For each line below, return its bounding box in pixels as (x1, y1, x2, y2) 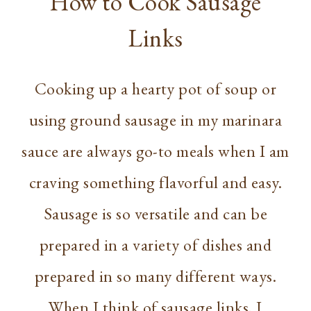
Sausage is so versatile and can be (43, 203, 268, 225)
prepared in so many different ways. (34, 265, 277, 287)
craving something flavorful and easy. (28, 171, 283, 194)
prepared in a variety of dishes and (39, 234, 272, 256)
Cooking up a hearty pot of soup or (34, 78, 277, 100)
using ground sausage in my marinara (28, 109, 283, 131)
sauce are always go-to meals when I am (22, 140, 289, 162)
